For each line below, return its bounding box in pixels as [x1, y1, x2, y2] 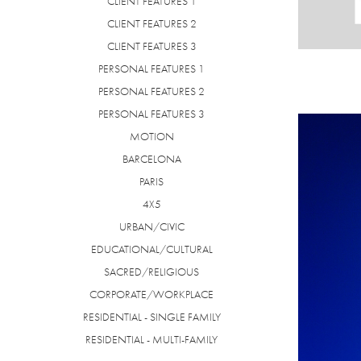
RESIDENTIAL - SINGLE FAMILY [82, 310, 221, 324]
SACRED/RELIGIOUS [104, 265, 200, 279]
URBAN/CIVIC [118, 220, 185, 234]
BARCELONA [122, 152, 181, 166]
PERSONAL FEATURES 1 [98, 62, 205, 76]
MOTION [129, 130, 174, 143]
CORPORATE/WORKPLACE [89, 288, 214, 301]
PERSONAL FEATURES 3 [98, 107, 205, 121]
